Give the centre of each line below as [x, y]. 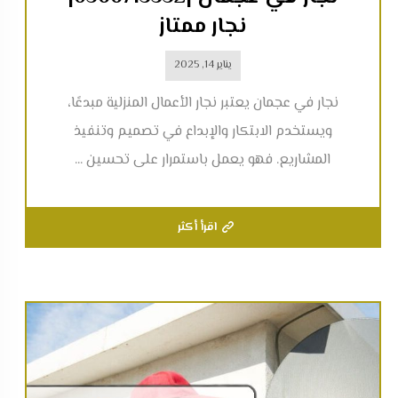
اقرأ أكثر [197, 228]
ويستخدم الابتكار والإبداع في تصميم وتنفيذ [203, 132]
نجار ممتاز [203, 28]
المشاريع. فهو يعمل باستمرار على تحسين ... [203, 161]
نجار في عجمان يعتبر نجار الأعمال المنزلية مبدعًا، [203, 104]
